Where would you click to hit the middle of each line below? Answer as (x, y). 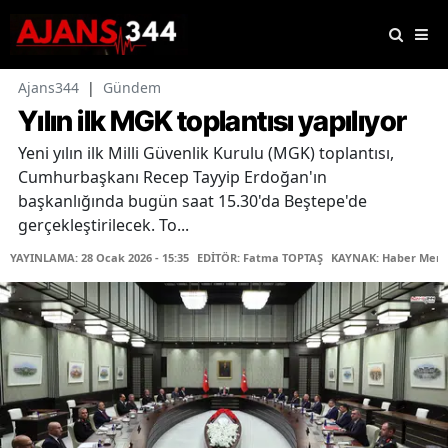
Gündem (132, 88)
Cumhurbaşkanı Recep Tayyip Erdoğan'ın (172, 177)
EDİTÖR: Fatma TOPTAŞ (260, 258)
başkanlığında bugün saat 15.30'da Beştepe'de (192, 201)
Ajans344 (48, 88)
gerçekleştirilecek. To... (103, 225)
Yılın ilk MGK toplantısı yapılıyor (212, 121)
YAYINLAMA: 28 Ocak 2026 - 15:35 (99, 258)
